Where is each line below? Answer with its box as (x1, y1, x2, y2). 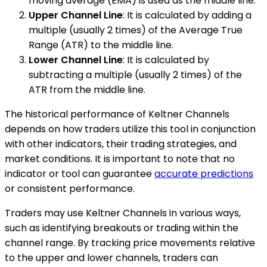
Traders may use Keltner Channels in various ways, (5, 206, 241, 221)
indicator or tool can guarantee (5, 167, 154, 181)
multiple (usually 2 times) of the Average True (29, 23, 243, 38)
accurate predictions (154, 167, 253, 181)
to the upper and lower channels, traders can (5, 251, 218, 265)
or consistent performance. (5, 182, 135, 196)
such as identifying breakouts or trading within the (5, 221, 238, 235)
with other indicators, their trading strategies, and (5, 137, 237, 151)
